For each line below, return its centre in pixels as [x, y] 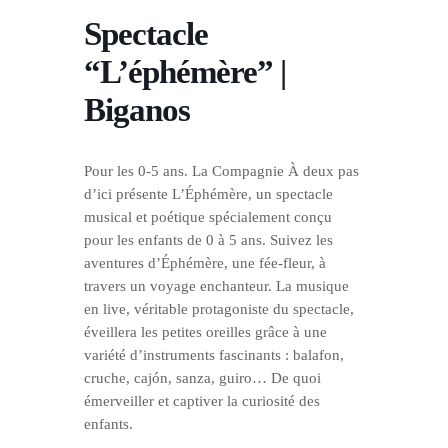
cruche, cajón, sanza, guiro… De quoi [202, 378]
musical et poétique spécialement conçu [208, 217]
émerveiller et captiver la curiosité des [202, 401]
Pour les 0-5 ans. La [148, 171]
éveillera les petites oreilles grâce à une [205, 332]
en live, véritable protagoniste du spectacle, [219, 309]
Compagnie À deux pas [285, 171]
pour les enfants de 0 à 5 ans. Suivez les [208, 240]
